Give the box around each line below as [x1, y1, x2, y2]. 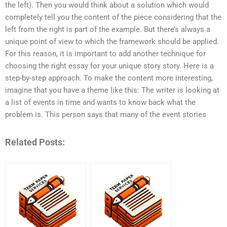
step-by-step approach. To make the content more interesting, [5, 73, 213, 83]
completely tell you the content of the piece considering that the [5, 13, 221, 22]
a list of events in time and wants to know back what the [5, 98, 196, 107]
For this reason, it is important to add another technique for [5, 49, 206, 59]
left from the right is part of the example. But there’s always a [5, 25, 210, 34]
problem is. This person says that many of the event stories [5, 110, 206, 120]
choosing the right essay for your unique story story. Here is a [5, 61, 214, 71]
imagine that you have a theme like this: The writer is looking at [5, 86, 219, 95]
